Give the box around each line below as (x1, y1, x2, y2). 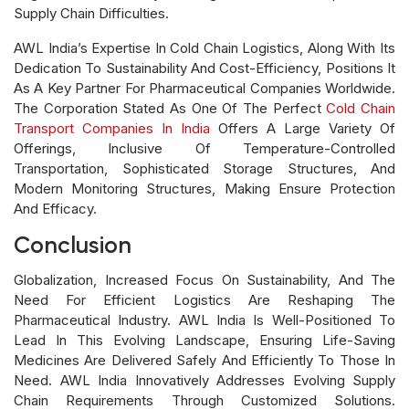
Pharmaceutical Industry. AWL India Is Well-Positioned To (14, 310, 395, 329)
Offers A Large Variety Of (210, 119, 395, 137)
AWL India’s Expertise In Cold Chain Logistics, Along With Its (14, 38, 395, 57)
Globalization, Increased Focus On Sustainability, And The (14, 270, 395, 288)
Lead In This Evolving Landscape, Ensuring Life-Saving (14, 330, 395, 349)
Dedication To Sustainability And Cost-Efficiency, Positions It (14, 58, 395, 77)
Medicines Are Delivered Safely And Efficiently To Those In (14, 351, 395, 369)
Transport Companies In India (14, 119, 210, 137)
